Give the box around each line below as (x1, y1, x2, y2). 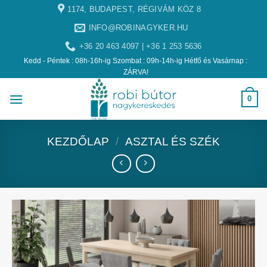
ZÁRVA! (123, 68, 148, 76)
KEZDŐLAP (47, 135, 110, 148)
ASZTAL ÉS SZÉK (125, 135, 220, 148)
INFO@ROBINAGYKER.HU (88, 23, 188, 32)
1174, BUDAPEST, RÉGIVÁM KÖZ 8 (67, 4, 201, 14)
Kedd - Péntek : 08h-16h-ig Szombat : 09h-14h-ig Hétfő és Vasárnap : (24, 57, 247, 65)
